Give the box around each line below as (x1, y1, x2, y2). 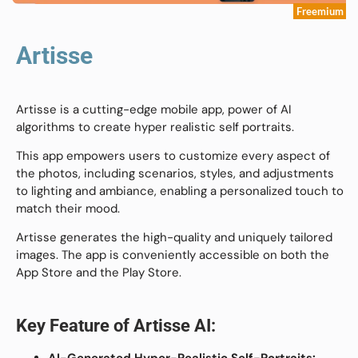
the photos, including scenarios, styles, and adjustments (16, 165, 334, 181)
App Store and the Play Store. (16, 265, 181, 281)
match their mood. (16, 200, 120, 217)
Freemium (296, 5, 344, 18)
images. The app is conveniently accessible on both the (16, 247, 329, 264)
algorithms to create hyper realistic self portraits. (16, 118, 294, 135)
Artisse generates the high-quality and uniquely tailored (16, 229, 332, 246)
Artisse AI (133, 315, 211, 336)
